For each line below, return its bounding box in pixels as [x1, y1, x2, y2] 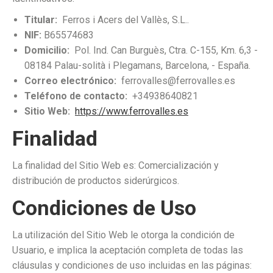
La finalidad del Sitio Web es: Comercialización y [12, 160, 219, 171]
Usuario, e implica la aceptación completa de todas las [12, 244, 243, 256]
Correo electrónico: [24, 75, 116, 87]
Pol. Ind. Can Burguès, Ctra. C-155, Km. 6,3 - [69, 44, 258, 56]
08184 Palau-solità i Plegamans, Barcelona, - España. [24, 60, 250, 71]
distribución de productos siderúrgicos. [12, 175, 179, 186]
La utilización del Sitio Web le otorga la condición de [12, 229, 235, 241]
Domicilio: [24, 44, 69, 56]
